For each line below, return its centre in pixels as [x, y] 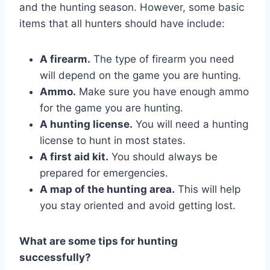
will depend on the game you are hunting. [140, 75]
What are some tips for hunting [99, 241]
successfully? [55, 257]
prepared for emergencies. [104, 173]
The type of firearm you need [162, 59]
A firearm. [65, 59]
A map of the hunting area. [107, 189]
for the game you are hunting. [111, 108]
